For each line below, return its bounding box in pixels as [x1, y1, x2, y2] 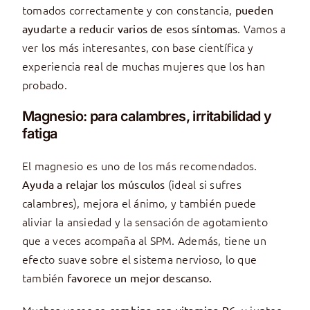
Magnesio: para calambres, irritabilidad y [21, 108, 272, 125]
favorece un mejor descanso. [66, 271, 212, 285]
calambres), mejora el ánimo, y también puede [21, 195, 257, 211]
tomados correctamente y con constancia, [21, 2, 235, 18]
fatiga [21, 125, 57, 143]
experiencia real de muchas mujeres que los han [21, 58, 266, 74]
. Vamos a [237, 21, 286, 37]
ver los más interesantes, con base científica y [21, 39, 254, 55]
